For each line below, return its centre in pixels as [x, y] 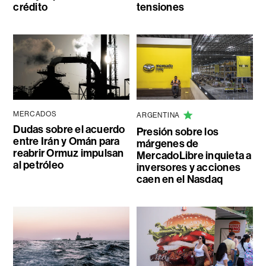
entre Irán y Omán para [66, 142]
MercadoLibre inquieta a [194, 156]
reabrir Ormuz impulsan [69, 153]
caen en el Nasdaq [180, 180]
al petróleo [39, 165]
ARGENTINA [158, 115]
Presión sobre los [178, 132]
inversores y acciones [188, 168]
